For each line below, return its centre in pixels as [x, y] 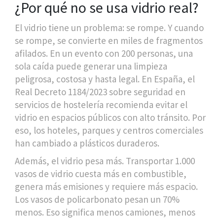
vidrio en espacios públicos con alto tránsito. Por [110, 117]
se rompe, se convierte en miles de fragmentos [109, 40]
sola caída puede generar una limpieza [91, 66]
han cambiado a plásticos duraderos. [87, 143]
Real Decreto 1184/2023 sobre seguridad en [100, 92]
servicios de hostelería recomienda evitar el [101, 104]
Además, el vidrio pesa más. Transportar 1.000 [105, 161]
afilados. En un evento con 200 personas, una [104, 53]
